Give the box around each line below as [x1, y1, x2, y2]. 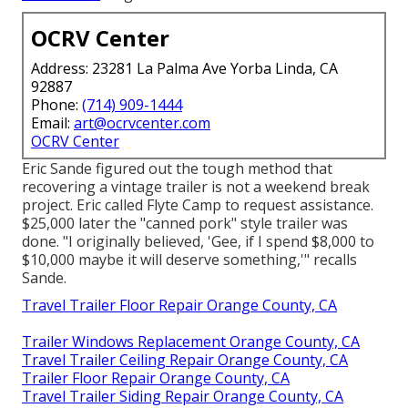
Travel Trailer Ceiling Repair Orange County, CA [22, 349, 348, 370]
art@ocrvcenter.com [74, 112, 210, 133]
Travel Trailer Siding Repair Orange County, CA [22, 385, 343, 406]
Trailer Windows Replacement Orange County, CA [22, 331, 360, 352]
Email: [31, 112, 74, 133]
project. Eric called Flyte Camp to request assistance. [22, 194, 373, 215]
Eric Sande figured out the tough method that [22, 158, 332, 178]
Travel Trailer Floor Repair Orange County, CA [22, 294, 337, 315]
